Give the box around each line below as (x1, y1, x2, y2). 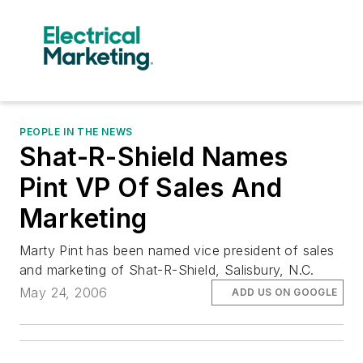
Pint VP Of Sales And (19, 172, 282, 203)
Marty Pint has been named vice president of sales (19, 242, 335, 258)
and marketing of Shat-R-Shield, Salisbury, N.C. (19, 262, 314, 278)
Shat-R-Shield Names (19, 141, 288, 173)
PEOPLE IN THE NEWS (19, 126, 133, 138)
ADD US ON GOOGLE (232, 286, 338, 299)
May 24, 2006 (19, 284, 108, 301)
